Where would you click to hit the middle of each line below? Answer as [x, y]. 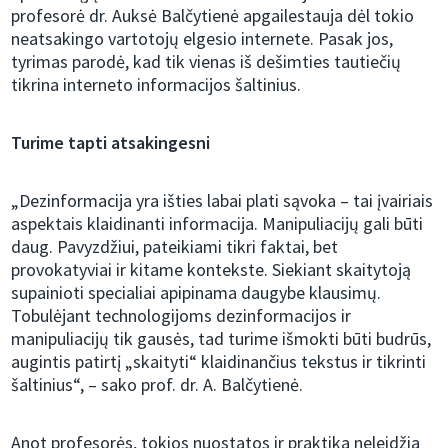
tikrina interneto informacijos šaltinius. [156, 85]
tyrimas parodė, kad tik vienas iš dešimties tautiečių [206, 62]
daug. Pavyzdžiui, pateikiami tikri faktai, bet [175, 247]
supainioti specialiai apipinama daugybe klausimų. [196, 293]
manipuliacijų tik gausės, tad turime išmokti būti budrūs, [221, 339]
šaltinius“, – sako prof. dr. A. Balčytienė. [157, 385]
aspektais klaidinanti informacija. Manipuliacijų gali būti [217, 224]
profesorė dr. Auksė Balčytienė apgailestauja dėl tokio [213, 16]
